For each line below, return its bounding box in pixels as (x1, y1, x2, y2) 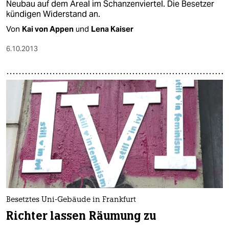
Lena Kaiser (91, 24, 133, 34)
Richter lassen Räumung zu (6, 208, 156, 223)
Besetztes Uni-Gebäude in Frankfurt (6, 196, 136, 204)
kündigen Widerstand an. (6, 8, 100, 19)
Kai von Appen (22, 24, 74, 34)
